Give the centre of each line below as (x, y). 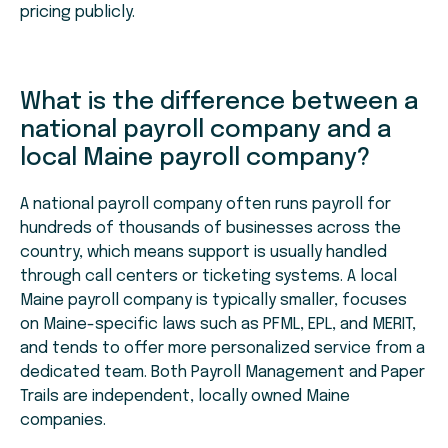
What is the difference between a (219, 103)
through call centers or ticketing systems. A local (208, 277)
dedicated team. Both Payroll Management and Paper (222, 373)
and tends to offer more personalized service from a (222, 349)
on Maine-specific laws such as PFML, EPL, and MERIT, (218, 325)
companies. (63, 421)
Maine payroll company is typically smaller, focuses (213, 301)
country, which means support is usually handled (203, 253)
